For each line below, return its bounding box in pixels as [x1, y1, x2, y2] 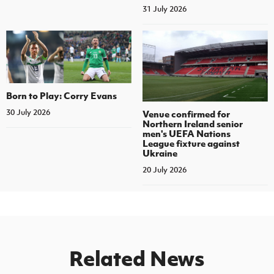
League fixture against [142, 136, 240, 149]
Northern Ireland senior [142, 117, 243, 130]
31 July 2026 [142, 4, 187, 15]
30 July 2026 [6, 106, 50, 117]
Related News [68, 244, 206, 272]
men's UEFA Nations [142, 127, 231, 139]
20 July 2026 [142, 164, 187, 175]
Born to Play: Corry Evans [6, 89, 117, 102]
